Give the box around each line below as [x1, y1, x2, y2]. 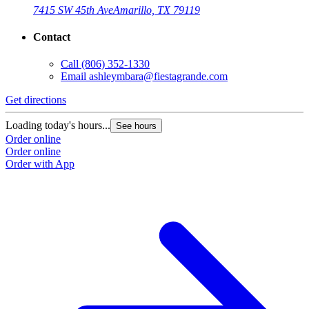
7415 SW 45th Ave [33, 3, 113, 16]
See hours [116, 121, 157, 132]
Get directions [6, 94, 66, 106]
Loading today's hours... [6, 119, 110, 132]
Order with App [6, 158, 74, 170]
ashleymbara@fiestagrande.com [89, 70, 228, 83]
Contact [33, 31, 70, 43]
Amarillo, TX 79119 [113, 3, 200, 16]
